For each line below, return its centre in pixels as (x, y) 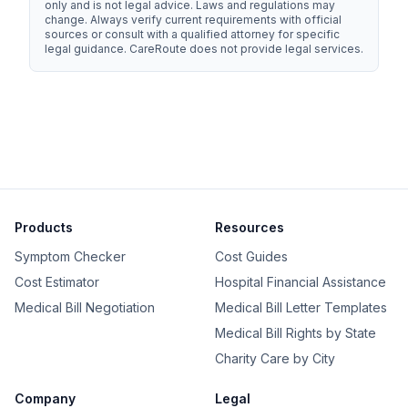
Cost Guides (251, 256)
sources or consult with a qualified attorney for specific (192, 34)
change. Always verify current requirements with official (193, 20)
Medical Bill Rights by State (296, 333)
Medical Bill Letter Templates (301, 307)
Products (44, 227)
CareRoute (158, 49)
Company (45, 398)
